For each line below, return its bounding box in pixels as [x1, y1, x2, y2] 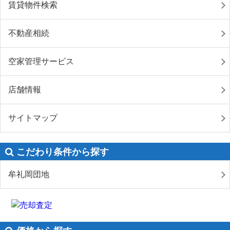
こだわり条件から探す [16, 147, 109, 157]
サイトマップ [8, 113, 57, 122]
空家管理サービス [8, 57, 74, 66]
